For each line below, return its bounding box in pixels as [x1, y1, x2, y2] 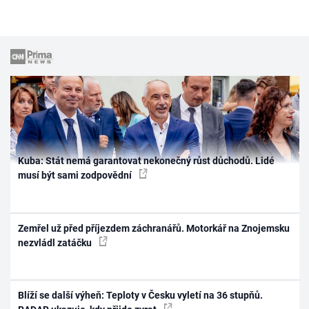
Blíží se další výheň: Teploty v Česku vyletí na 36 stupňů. [18, 290, 263, 301]
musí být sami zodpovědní [18, 170, 134, 181]
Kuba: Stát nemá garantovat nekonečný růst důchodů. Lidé [18, 155, 275, 167]
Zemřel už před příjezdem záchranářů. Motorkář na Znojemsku [18, 222, 290, 234]
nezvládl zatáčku [18, 237, 94, 248]
